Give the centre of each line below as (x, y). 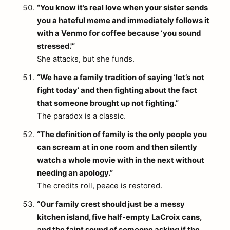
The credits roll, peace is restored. (100, 186)
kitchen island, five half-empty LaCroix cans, (119, 217)
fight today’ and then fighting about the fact (117, 91)
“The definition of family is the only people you (122, 135)
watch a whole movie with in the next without (121, 160)
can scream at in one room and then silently (117, 148)
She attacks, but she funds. (86, 59)
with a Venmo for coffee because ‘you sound (119, 34)
